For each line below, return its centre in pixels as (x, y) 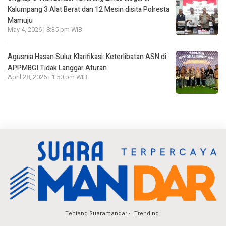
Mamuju (20, 20)
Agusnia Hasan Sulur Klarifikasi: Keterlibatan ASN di (87, 56)
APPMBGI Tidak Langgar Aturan (57, 68)
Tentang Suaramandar (96, 213)
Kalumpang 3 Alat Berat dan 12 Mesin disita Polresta (89, 9)
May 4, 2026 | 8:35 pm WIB (45, 30)
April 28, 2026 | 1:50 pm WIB (47, 77)
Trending (147, 213)
